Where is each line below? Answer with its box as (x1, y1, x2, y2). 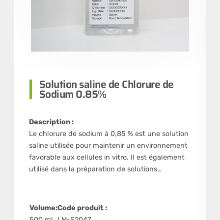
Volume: (29, 204, 57, 213)
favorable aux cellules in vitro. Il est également (28, 153, 185, 162)
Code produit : (57, 204, 107, 213)
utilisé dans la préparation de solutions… (28, 165, 162, 174)
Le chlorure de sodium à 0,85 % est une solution (28, 130, 189, 138)
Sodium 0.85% (39, 86, 107, 103)
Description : (28, 118, 74, 127)
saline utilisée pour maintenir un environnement (28, 141, 188, 150)
